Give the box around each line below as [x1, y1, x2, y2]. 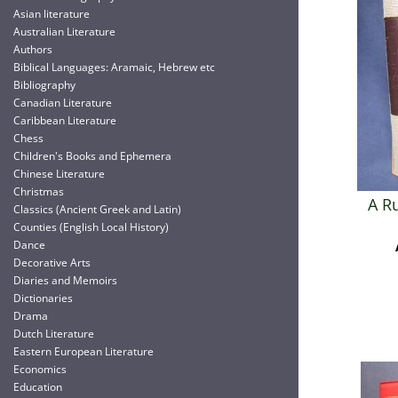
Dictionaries [13, 291, 73, 306]
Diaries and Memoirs [13, 273, 117, 288]
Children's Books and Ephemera [13, 148, 171, 163]
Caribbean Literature [13, 113, 116, 128]
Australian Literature [13, 24, 115, 39]
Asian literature [13, 6, 90, 21]
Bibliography [13, 77, 76, 92]
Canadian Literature [13, 95, 112, 110]
